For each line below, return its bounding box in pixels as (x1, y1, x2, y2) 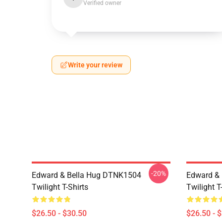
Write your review (68, 61, 122, 69)
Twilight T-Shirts (32, 182, 88, 192)
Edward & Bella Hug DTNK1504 (32, 170, 141, 180)
